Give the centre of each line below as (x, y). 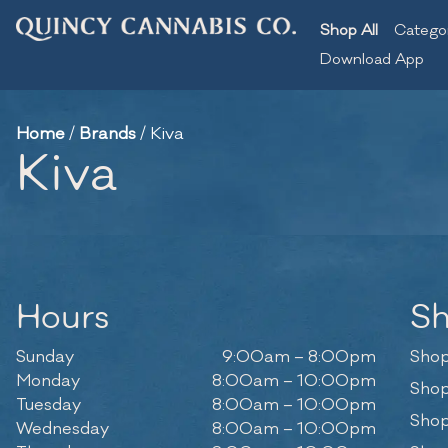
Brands (107, 134)
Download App (372, 59)
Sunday (45, 357)
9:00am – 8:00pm (298, 357)
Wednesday (62, 429)
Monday (48, 381)
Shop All (349, 30)
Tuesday (48, 405)
